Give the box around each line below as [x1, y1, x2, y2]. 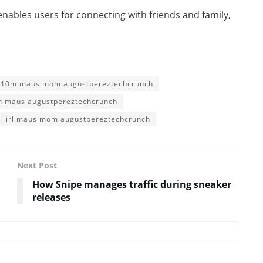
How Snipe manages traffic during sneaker [32, 177, 231, 191]
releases [32, 190, 70, 204]
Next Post [17, 159, 57, 171]
